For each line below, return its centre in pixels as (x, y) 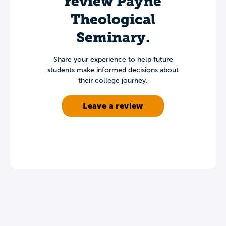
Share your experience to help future (113, 59)
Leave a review (113, 106)
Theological (113, 19)
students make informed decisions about (113, 70)
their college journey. (113, 80)
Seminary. (113, 37)
